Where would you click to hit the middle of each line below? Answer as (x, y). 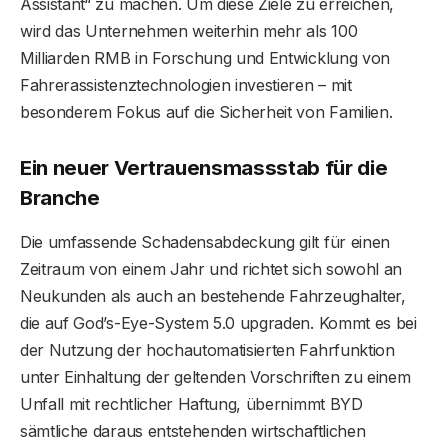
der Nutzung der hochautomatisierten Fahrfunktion (207, 349)
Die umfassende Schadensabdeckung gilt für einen (205, 241)
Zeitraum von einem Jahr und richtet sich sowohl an (211, 268)
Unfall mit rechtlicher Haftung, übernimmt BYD (191, 403)
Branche (60, 198)
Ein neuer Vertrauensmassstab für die (204, 168)
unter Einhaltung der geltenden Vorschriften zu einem (215, 376)
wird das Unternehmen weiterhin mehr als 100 (189, 30)
